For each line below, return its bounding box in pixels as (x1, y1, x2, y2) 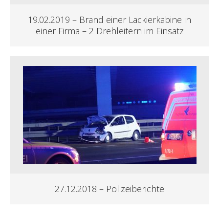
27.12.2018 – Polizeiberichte (55, 183, 164, 195)
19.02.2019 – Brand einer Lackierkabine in (28, 14, 191, 26)
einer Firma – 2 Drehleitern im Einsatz (35, 25, 184, 37)
